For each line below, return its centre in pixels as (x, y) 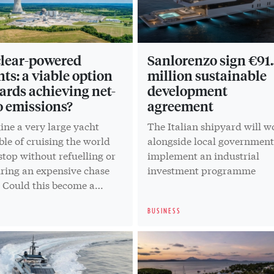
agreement (181, 106)
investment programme (202, 169)
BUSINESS (165, 210)
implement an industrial (204, 155)
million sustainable (207, 75)
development (188, 90)
